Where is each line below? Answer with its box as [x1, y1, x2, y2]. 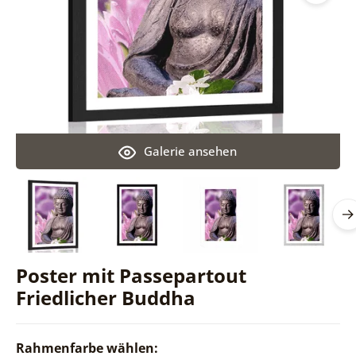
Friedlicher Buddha [15, 284, 195, 311]
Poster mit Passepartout [15, 261, 246, 288]
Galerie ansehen [144, 142, 238, 159]
